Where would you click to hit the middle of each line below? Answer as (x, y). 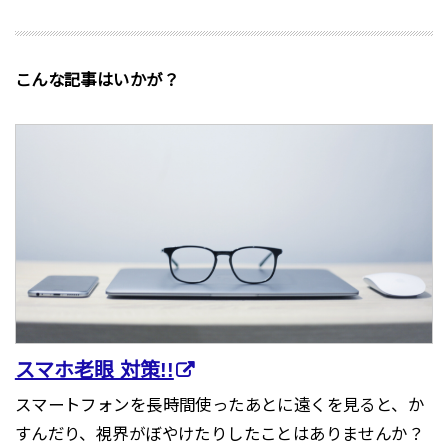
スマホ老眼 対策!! (94, 369)
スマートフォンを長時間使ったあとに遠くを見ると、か (219, 404)
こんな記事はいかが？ (96, 79)
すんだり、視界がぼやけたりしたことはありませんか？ (219, 433)
